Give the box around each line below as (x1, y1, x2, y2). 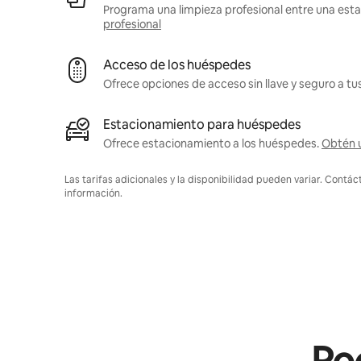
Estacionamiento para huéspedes (103, 116, 301, 134)
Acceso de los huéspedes (103, 56, 251, 74)
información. (64, 187, 122, 201)
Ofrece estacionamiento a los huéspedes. (103, 136, 319, 151)
